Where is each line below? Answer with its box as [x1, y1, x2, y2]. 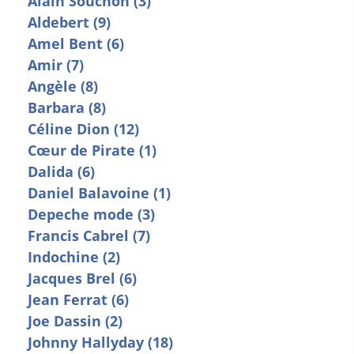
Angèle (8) [28, 77, 98, 97]
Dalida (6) [28, 162, 95, 183]
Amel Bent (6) [28, 34, 124, 55]
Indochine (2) [28, 247, 120, 268]
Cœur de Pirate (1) [28, 141, 156, 161]
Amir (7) [28, 55, 84, 76]
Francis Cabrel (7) [28, 226, 150, 247]
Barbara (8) [28, 98, 106, 119]
